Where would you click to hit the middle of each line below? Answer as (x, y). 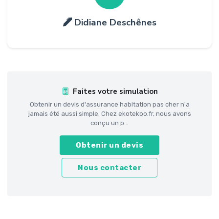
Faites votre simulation (115, 91)
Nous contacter (109, 167)
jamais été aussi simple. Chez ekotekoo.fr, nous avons (109, 113)
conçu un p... (109, 123)
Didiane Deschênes (115, 22)
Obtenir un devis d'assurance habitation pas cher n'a (109, 104)
